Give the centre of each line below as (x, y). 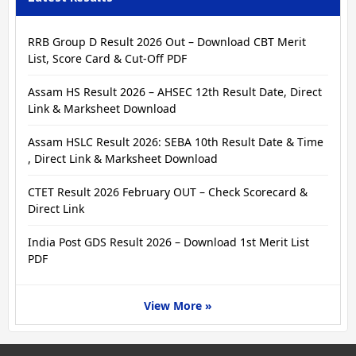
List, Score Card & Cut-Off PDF (107, 58)
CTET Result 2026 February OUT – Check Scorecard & (168, 192)
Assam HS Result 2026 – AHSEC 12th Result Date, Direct (175, 91)
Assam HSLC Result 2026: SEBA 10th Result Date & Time (176, 141)
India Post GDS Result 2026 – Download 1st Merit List (168, 242)
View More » (178, 305)
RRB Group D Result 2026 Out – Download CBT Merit (167, 41)
